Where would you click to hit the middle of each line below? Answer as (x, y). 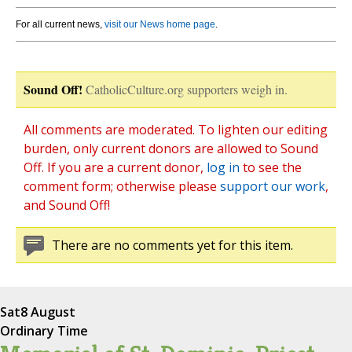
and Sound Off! (67, 205)
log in (223, 168)
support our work (273, 187)
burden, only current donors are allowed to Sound (171, 149)
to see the (271, 168)
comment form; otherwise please (122, 187)
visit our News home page (160, 25)
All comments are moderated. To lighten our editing (176, 130)
